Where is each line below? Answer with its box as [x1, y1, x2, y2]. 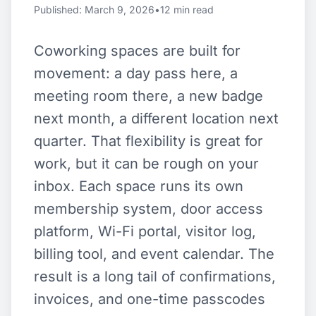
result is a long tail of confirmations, [34, 268, 276, 285]
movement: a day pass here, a [34, 65, 238, 82]
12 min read [160, 4, 214, 16]
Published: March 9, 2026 [34, 4, 154, 16]
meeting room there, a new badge [34, 87, 263, 104]
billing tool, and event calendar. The [34, 245, 274, 262]
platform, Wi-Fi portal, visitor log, [34, 223, 256, 240]
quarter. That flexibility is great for [34, 133, 263, 150]
